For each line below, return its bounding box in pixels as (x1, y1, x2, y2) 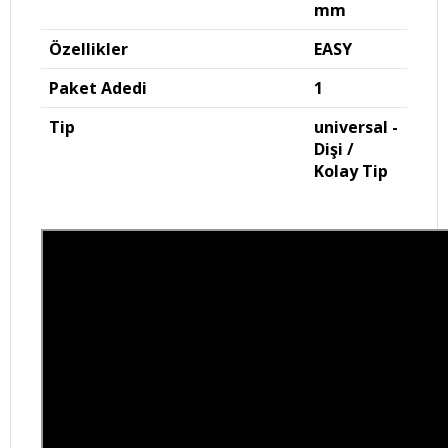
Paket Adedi (49, 77, 147, 99)
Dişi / (314, 138, 354, 160)
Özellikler (49, 38, 128, 60)
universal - (314, 116, 398, 138)
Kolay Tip (314, 160, 388, 182)
